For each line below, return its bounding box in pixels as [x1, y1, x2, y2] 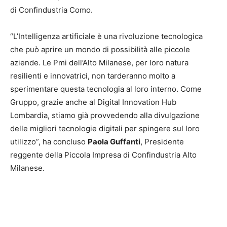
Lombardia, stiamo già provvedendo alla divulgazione [10, 110, 200, 121]
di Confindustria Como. [10, 5, 93, 15]
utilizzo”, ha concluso [10, 137, 88, 147]
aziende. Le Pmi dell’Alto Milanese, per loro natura [10, 58, 188, 68]
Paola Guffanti [88, 137, 140, 147]
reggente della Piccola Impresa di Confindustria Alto [10, 150, 197, 160]
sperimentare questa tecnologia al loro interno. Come [10, 84, 202, 94]
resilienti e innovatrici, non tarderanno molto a [10, 71, 175, 81]
